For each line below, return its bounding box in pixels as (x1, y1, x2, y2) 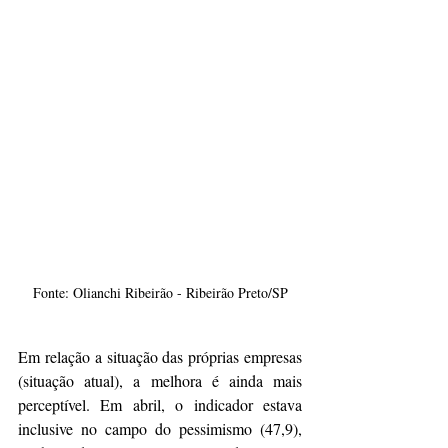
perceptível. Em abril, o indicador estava (18, 393, 302, 415)
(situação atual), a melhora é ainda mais (18, 369, 302, 391)
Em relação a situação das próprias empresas (18, 345, 302, 367)
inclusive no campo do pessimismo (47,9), (18, 417, 302, 439)
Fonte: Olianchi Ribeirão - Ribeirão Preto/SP (32, 282, 288, 302)
